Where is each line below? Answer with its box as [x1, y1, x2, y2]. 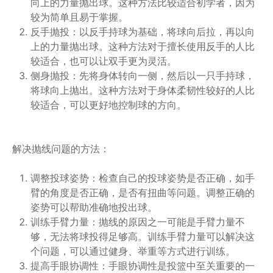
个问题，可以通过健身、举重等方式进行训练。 [30, 245, 235, 257]
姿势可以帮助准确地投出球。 [30, 201, 157, 213]
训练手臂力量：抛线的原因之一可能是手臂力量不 [30, 216, 245, 228]
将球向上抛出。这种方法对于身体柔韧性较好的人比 [30, 84, 255, 96]
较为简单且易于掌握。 [30, 11, 128, 23]
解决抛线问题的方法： [12, 143, 110, 155]
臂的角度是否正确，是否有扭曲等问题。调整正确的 [30, 186, 255, 199]
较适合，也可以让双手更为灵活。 [30, 55, 177, 67]
